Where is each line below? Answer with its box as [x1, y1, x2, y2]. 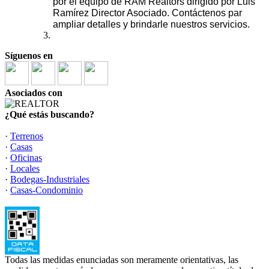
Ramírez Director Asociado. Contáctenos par [53, 8, 242, 18]
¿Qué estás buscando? [5, 109, 94, 119]
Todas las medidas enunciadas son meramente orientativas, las [5, 255, 238, 265]
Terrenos [10, 131, 43, 141]
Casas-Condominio [10, 185, 83, 195]
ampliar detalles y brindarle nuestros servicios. [53, 19, 250, 29]
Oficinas [10, 153, 42, 163]
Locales [10, 163, 40, 174]
